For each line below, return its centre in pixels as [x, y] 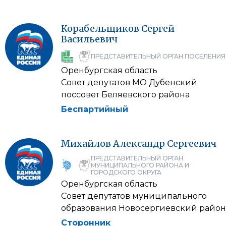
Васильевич [89, 39]
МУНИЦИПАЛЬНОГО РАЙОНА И [140, 165]
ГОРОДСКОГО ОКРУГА [126, 172]
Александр [139, 144]
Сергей [158, 29]
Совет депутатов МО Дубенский [129, 82]
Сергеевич [192, 144]
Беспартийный [95, 109]
